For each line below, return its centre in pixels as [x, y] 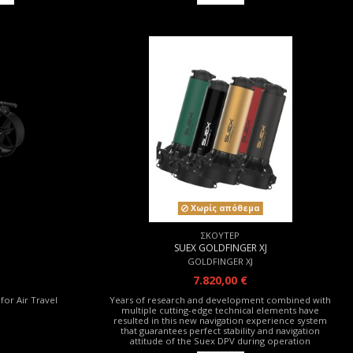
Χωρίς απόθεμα [224, 208]
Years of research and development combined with [221, 299]
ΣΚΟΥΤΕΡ [221, 236]
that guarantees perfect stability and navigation [221, 330]
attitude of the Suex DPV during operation [221, 340]
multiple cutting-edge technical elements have [221, 310]
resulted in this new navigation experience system [221, 320]
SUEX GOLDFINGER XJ [220, 247]
